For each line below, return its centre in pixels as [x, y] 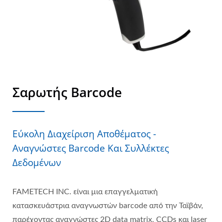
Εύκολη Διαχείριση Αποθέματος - [84, 134]
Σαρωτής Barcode [67, 92]
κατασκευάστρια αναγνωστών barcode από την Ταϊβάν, [108, 205]
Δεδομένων [37, 162]
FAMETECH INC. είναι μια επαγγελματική [85, 192]
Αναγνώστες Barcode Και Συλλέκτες [91, 148]
